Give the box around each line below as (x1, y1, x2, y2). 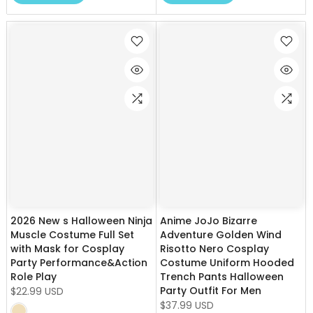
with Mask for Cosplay (10, 242, 124, 256)
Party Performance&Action (10, 256, 147, 270)
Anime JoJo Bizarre (160, 214, 257, 228)
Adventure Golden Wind (160, 228, 282, 242)
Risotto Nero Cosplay (160, 242, 269, 256)
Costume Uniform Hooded (160, 256, 294, 270)
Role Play (10, 270, 57, 284)
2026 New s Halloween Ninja (10, 214, 152, 228)
